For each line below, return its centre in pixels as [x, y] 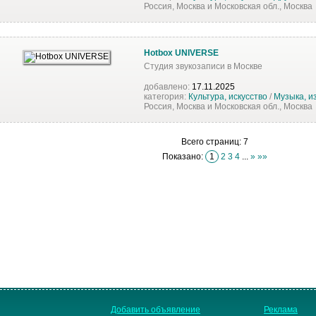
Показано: [183, 156]
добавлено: [168, 86]
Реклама [281, 309]
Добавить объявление [156, 309]
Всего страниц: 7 [214, 141]
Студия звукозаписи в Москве [203, 66]
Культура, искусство [228, 96]
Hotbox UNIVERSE [181, 53]
